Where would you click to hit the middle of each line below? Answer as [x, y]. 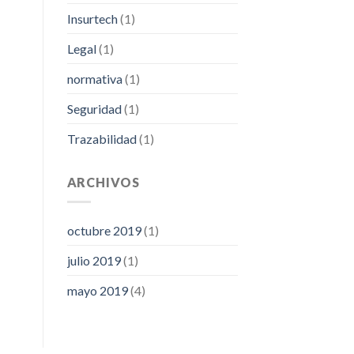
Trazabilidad [102, 139]
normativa [94, 79]
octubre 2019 [104, 230]
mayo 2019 [97, 290]
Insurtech [92, 19]
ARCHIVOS [103, 183]
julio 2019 [94, 260]
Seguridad [94, 109]
